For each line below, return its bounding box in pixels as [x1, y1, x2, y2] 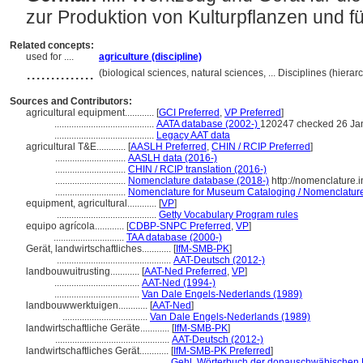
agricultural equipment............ [26, 107, 156, 118]
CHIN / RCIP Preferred [211, 141, 310, 152]
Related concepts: [10, 40, 94, 51]
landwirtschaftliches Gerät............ [26, 345, 171, 357]
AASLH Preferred [130, 141, 207, 152]
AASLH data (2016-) [128, 152, 217, 164]
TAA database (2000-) [126, 232, 222, 243]
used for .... [26, 51, 76, 62]
